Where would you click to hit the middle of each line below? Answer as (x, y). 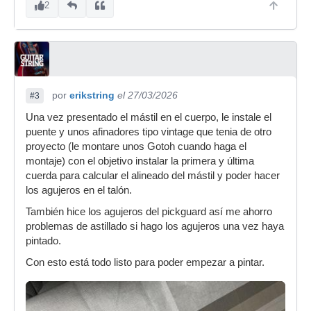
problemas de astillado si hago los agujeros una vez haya (155, 227)
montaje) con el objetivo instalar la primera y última (140, 161)
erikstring (92, 95)
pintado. (43, 241)
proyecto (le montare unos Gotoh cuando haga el (136, 147)
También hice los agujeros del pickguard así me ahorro (149, 212)
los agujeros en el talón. (79, 191)
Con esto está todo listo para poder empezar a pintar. (145, 263)
